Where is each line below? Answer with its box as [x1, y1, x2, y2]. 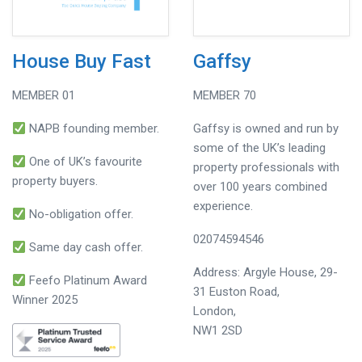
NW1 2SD [193, 323, 242, 338]
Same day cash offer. [26, 240, 144, 255]
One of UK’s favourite [26, 154, 143, 169]
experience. [193, 199, 253, 213]
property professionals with [193, 160, 339, 175]
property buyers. [12, 174, 98, 188]
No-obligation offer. [26, 207, 134, 221]
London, [193, 304, 236, 318]
